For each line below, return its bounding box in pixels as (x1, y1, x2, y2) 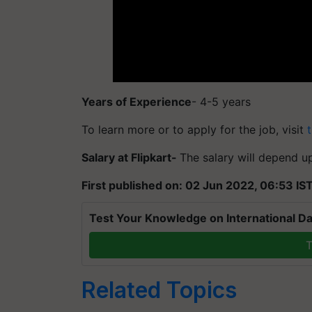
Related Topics (81, 276, 237, 304)
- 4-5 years (192, 95, 251, 109)
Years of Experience (81, 95, 192, 109)
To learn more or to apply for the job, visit (81, 123, 307, 136)
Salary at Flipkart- (81, 150, 180, 164)
